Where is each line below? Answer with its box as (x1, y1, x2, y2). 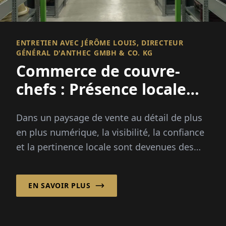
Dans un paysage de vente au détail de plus (16, 111, 202, 124)
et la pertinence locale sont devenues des (16, 141, 194, 153)
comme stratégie (16, 97, 144, 118)
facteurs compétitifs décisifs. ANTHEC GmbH (16, 155, 207, 168)
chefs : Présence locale (16, 79, 186, 100)
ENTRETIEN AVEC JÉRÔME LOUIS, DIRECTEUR (16, 38, 184, 48)
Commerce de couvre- (16, 61, 180, 82)
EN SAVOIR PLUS (28, 181, 91, 191)
